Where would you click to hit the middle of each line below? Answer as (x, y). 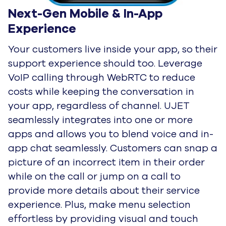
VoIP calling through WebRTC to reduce (102, 77)
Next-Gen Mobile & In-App (85, 14)
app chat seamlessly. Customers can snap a (113, 148)
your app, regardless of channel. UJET (99, 106)
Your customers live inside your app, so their (113, 49)
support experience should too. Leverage (105, 63)
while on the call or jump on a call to (94, 176)
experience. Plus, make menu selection (99, 205)
